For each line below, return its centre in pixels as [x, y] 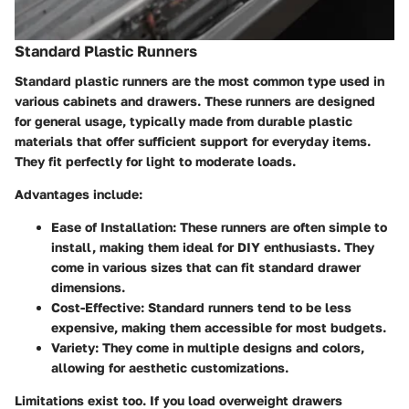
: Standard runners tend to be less [246, 307]
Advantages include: [79, 194]
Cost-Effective [96, 307]
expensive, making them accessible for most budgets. [219, 327]
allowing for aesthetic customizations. [170, 367]
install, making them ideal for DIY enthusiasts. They [213, 246]
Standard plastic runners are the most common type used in [199, 80]
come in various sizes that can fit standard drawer [206, 267]
